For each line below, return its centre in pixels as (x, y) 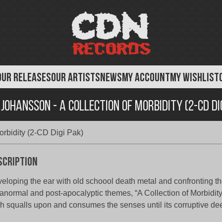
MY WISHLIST (194, 78)
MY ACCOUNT (146, 78)
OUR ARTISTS (76, 78)
